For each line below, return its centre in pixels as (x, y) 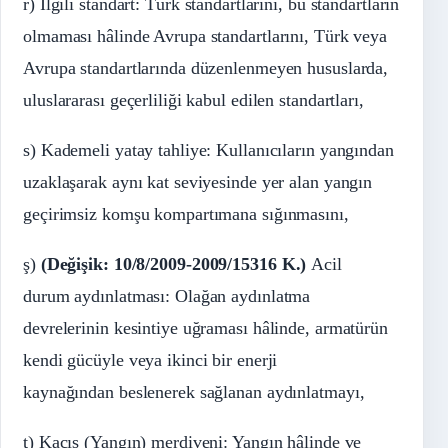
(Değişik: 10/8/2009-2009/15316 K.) (173, 264)
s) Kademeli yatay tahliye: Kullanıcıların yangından (208, 150)
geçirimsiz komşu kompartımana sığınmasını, (186, 214)
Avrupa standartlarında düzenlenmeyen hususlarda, (206, 68)
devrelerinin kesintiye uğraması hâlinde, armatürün (205, 328)
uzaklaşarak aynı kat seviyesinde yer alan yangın (198, 182)
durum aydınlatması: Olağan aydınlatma (167, 296)
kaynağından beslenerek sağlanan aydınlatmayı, (194, 392)
